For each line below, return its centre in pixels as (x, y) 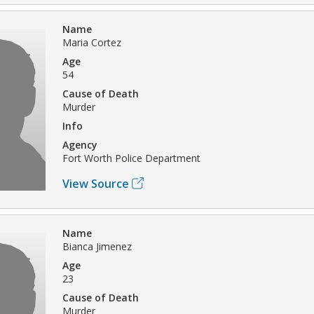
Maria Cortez (92, 42)
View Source (96, 183)
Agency (80, 144)
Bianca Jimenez (97, 246)
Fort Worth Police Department (131, 158)
